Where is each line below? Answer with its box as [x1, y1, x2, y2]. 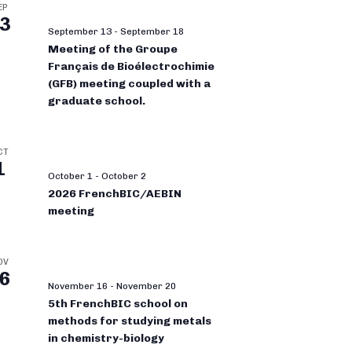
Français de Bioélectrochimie [48, 59, 214, 73]
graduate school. [48, 93, 145, 108]
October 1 [48, 170, 93, 181]
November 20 [116, 280, 176, 291]
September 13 [48, 25, 112, 37]
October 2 [101, 170, 146, 181]
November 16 [48, 280, 108, 291]
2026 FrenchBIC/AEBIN [48, 186, 181, 200]
